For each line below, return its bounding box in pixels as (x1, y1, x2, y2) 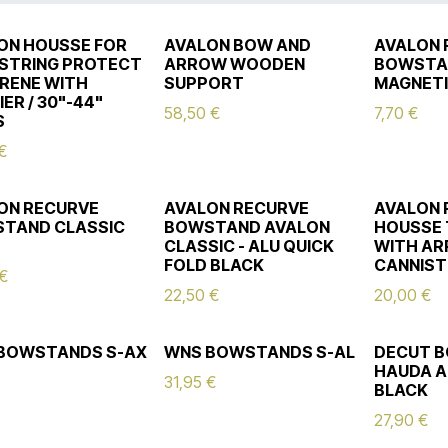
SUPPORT (164, 73, 245, 93)
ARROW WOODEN (164, 54, 306, 74)
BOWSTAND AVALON (164, 217, 331, 237)
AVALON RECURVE (164, 198, 310, 218)
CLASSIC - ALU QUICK (164, 236, 335, 256)
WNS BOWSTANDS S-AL (164, 342, 356, 362)
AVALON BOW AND (164, 35, 312, 55)
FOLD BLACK (164, 255, 265, 275)
